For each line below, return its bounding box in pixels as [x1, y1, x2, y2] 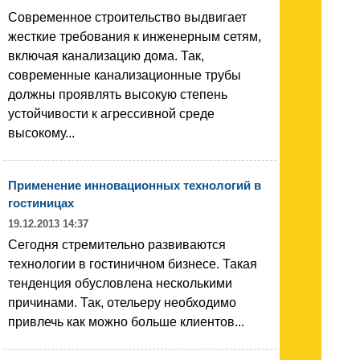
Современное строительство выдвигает [8, 10, 247, 24]
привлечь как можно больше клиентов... [8, 314, 244, 329]
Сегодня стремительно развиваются [8, 237, 226, 252]
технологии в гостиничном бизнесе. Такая [8, 256, 257, 271]
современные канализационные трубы [8, 67, 241, 82]
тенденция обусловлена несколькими [8, 276, 232, 290]
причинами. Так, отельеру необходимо [8, 295, 236, 309]
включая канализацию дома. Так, [8, 48, 204, 63]
